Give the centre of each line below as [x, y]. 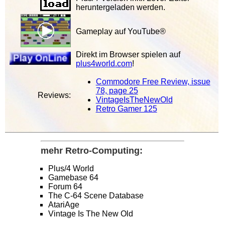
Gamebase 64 [73, 178]
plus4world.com [104, 64]
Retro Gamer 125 [126, 109]
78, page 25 [117, 91]
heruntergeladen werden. [120, 8]
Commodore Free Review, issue [153, 82]
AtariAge [64, 205]
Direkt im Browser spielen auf [128, 55]
